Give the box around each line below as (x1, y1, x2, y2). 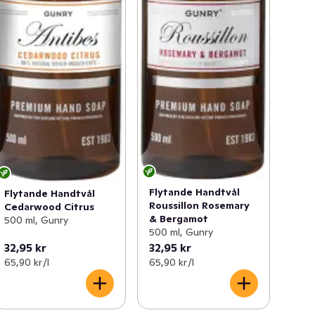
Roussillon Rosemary (148, 199, 250, 212)
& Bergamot (148, 212, 208, 226)
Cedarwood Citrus (4, 200, 95, 214)
